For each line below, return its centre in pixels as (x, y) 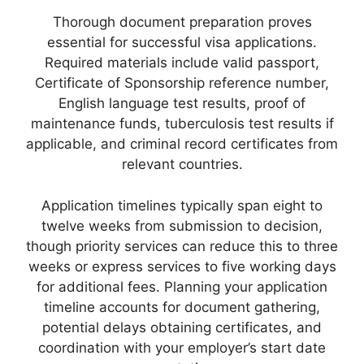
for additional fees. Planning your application (182, 286)
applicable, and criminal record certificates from (182, 144)
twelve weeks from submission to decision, (182, 225)
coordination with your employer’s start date (182, 347)
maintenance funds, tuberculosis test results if (182, 124)
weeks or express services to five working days (182, 266)
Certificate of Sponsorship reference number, (182, 83)
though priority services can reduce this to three (182, 246)
